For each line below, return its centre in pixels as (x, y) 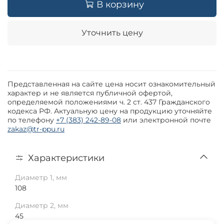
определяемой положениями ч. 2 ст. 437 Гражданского (109, 102)
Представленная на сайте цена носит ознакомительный (111, 84)
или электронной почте (166, 120)
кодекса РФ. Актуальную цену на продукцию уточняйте (110, 111)
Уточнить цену (112, 33)
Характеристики (66, 157)
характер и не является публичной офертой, (90, 93)
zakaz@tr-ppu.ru (36, 129)
